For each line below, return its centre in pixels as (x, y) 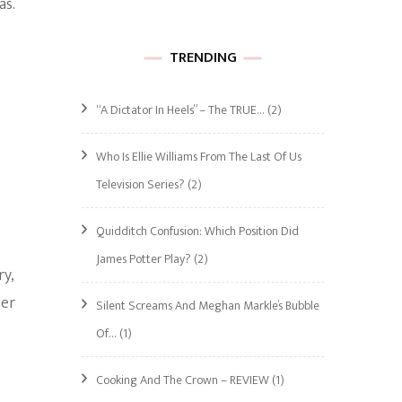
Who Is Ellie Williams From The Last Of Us (199, 157)
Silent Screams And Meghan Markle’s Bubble (208, 306)
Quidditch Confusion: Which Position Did (197, 231)
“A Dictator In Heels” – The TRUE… (180, 110)
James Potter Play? (144, 259)
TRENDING (203, 58)
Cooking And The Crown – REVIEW (183, 380)
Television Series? (140, 184)
